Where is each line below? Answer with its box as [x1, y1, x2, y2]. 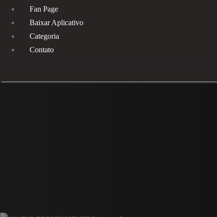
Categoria [29, 31, 59, 40]
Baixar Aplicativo [29, 18, 83, 27]
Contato [29, 45, 54, 54]
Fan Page [29, 4, 58, 13]
